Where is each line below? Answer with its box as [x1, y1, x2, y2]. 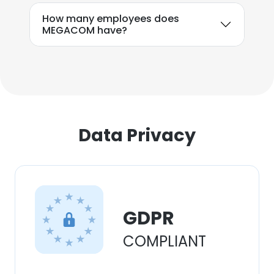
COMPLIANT [123, 231, 206, 251]
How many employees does [42, 12, 179, 26]
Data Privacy [78, 123, 196, 147]
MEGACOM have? [42, 23, 127, 37]
